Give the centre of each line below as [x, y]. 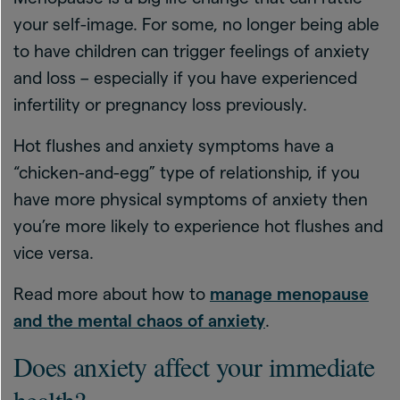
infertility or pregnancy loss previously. [160, 105]
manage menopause [289, 294]
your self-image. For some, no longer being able [196, 25]
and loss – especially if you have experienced [185, 78]
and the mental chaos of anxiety [139, 321]
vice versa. [54, 253]
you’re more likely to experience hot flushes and [198, 226]
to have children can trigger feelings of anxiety [192, 51]
